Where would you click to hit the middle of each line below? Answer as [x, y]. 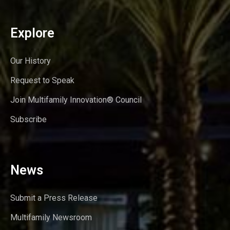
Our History [31, 61]
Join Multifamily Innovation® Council [76, 100]
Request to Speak [42, 80]
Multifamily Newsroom [51, 217]
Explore [32, 33]
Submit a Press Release [54, 198]
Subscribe [28, 119]
